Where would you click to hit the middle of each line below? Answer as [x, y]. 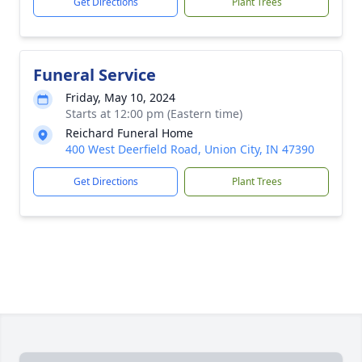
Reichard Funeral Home [129, 133]
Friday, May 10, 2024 [120, 97]
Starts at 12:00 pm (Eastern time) [154, 114]
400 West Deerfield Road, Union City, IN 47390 [190, 149]
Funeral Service [95, 75]
